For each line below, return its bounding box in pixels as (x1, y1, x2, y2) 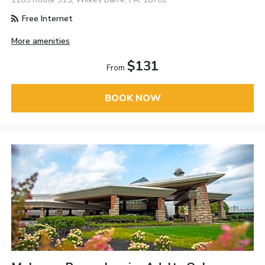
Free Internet (20, 12, 73, 24)
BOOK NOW (104, 92, 161, 105)
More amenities (11, 35, 70, 47)
